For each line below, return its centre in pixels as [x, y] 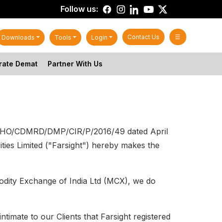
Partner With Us [75, 64]
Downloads [18, 37]
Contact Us [144, 37]
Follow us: [79, 9]
